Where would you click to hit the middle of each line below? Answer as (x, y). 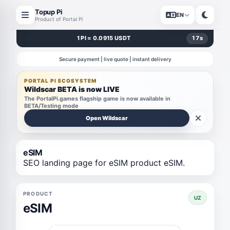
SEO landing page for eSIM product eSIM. (104, 163)
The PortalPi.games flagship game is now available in (97, 99)
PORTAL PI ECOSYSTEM (60, 81)
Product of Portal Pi (59, 19)
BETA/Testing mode (51, 106)
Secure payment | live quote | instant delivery (115, 59)
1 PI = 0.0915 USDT (104, 38)
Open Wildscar (107, 118)
